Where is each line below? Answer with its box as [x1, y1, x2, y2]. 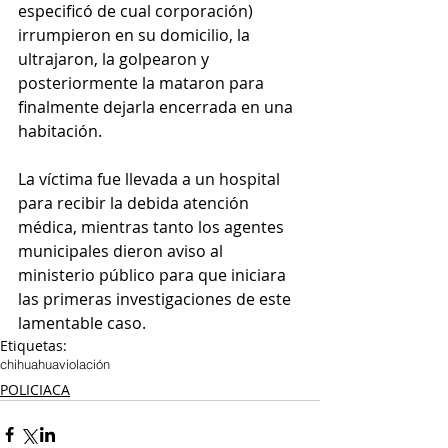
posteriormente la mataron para [18, 72, 268, 95]
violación [59, 356, 110, 373]
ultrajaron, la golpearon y [18, 48, 213, 71]
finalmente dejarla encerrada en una [18, 96, 297, 119]
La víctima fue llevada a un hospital [18, 168, 284, 191]
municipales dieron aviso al [18, 240, 227, 263]
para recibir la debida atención [18, 192, 253, 215]
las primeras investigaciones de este [18, 288, 295, 311]
